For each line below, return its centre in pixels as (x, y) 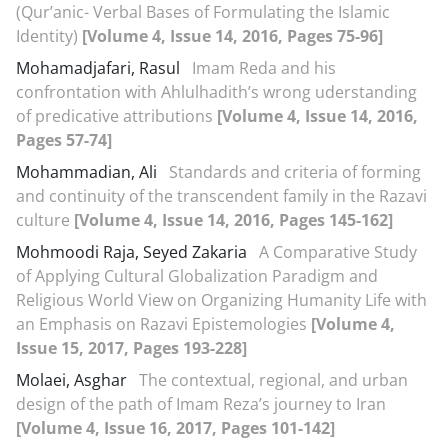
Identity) (49, 36)
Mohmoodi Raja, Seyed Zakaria (133, 252)
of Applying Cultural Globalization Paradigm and (197, 276)
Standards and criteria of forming (295, 172)
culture (45, 220)
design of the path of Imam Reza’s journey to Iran (201, 404)
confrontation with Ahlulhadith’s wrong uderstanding (216, 92)
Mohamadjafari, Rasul (100, 68)
